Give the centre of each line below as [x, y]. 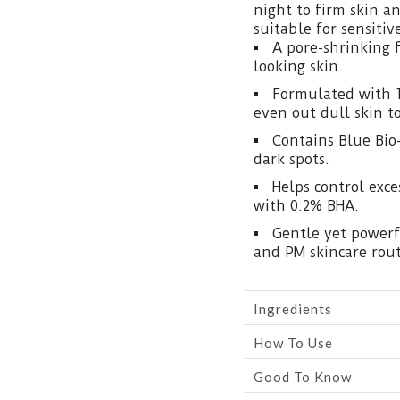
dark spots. [292, 159]
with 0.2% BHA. [306, 206]
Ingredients [293, 309]
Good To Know [303, 377]
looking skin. [298, 67]
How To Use [293, 343]
